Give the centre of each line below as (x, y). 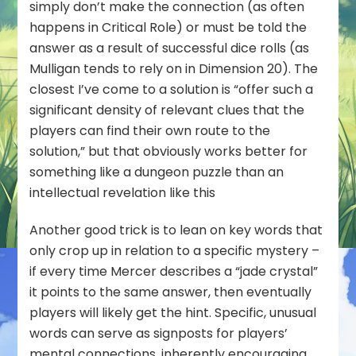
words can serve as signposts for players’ (159, 333)
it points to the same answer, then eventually (171, 292)
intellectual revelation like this (123, 192)
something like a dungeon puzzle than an (157, 172)
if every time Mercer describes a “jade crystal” (174, 271)
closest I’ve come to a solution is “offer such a (172, 89)
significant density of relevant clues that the (167, 110)
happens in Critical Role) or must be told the (168, 27)
